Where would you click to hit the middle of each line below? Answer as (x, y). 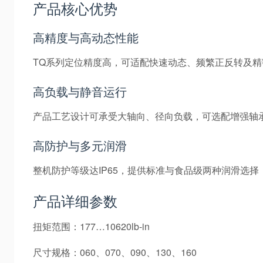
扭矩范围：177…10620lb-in (91, 226)
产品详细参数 (75, 200)
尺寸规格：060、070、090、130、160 (115, 252)
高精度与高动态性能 (86, 37)
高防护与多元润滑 (80, 145)
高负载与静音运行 (80, 91)
